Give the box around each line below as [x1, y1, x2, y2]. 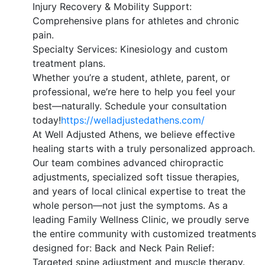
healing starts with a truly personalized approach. [33, 142, 255, 154]
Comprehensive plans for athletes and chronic [33, 14, 239, 27]
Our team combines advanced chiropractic [33, 156, 224, 169]
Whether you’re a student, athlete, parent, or [33, 71, 230, 83]
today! [33, 114, 61, 126]
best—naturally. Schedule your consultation [33, 99, 227, 112]
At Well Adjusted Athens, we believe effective [33, 128, 235, 140]
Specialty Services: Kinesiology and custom [33, 43, 228, 55]
